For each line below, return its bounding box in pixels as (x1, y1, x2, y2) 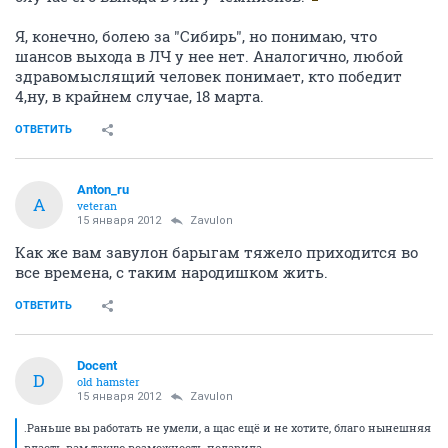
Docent (77, 357, 117, 373)
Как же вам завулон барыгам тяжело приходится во (15, 241, 418, 262)
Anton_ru (77, 181, 129, 197)
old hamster (77, 373, 140, 389)
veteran (77, 197, 117, 213)
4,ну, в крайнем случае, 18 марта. (15, 85, 264, 106)
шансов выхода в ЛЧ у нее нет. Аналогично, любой (15, 45, 403, 66)
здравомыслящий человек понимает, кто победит (15, 65, 402, 86)
